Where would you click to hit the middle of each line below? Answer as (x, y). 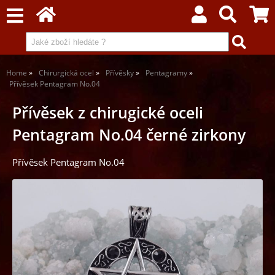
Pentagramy (166, 73)
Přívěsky (121, 73)
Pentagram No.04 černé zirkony (129, 135)
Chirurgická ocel (66, 73)
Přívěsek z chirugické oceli (108, 113)
